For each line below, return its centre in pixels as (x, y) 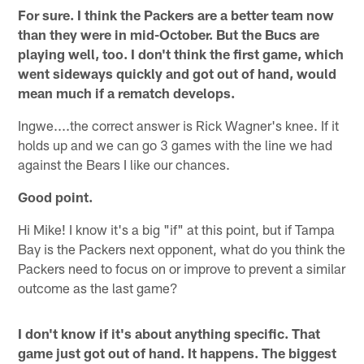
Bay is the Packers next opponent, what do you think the (182, 249)
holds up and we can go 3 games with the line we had (175, 145)
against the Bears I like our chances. (124, 165)
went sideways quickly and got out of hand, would (178, 74)
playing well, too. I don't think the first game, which (181, 54)
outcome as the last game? (98, 288)
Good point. (56, 197)
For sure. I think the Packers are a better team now (176, 15)
